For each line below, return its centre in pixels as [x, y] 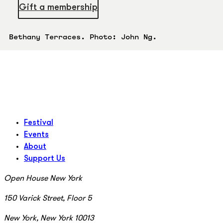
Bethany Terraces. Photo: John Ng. [83, 37]
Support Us [45, 159]
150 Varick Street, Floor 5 [48, 198]
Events [36, 135]
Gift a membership [58, 8]
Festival [39, 123]
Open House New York [44, 178]
